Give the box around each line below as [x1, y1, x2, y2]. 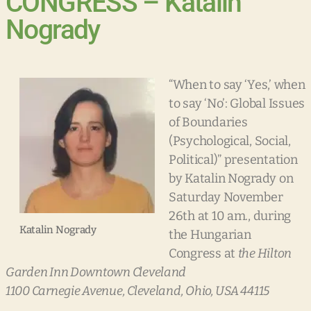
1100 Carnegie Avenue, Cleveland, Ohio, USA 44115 [6, 283, 270, 299]
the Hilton [237, 246, 292, 262]
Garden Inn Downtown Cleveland [6, 264, 187, 280]
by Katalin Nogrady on [169, 171, 294, 187]
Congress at [169, 246, 238, 262]
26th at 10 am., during [169, 208, 292, 224]
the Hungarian [169, 227, 251, 243]
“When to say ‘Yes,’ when [169, 77, 305, 93]
